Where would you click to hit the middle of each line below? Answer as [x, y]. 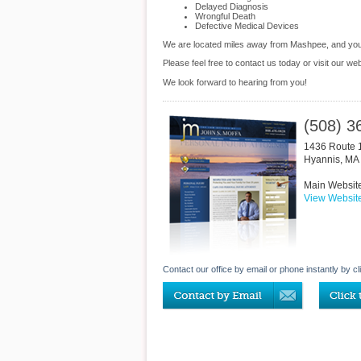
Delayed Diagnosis [232, 6]
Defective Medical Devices [247, 26]
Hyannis [322, 160]
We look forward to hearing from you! [235, 82]
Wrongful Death [225, 16]
